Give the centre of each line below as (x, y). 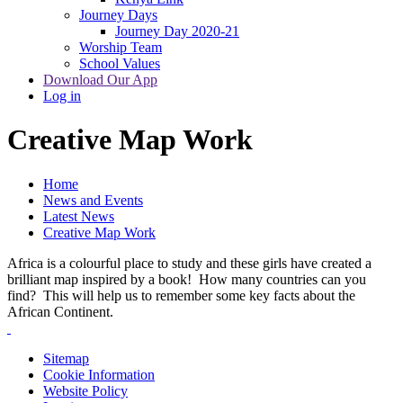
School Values (120, 63)
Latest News (79, 216)
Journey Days (118, 14)
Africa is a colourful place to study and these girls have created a (189, 263)
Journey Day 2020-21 (177, 31)
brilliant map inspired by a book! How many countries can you (187, 279)
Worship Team (121, 47)
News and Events (93, 200)
